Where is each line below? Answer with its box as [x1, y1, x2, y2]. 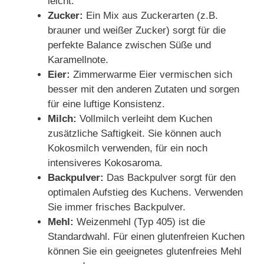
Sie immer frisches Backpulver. [48, 202, 186, 213]
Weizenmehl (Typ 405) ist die [74, 216, 205, 227]
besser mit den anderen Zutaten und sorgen [48, 84, 239, 95]
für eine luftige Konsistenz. [48, 98, 165, 110]
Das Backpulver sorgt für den [104, 172, 236, 183]
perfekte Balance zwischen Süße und [48, 39, 211, 51]
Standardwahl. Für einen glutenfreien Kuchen [48, 231, 245, 242]
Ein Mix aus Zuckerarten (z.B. [83, 10, 218, 21]
